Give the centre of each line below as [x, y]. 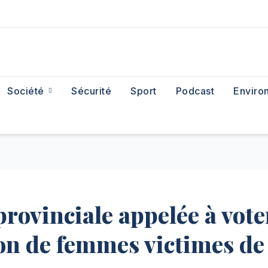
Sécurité [92, 91]
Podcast [195, 91]
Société [27, 91]
